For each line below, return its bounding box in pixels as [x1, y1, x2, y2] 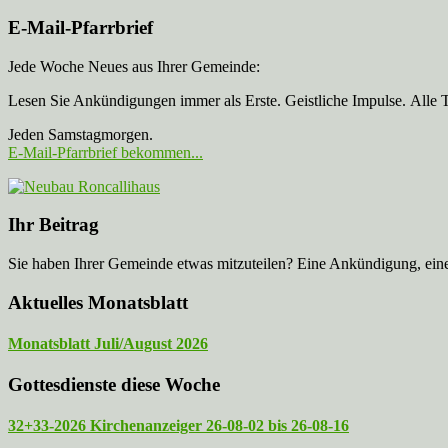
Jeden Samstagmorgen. [8, 125, 153, 143]
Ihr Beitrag [8, 214, 99, 236]
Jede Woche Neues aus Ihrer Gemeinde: [8, 57, 260, 75]
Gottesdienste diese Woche [8, 374, 220, 396]
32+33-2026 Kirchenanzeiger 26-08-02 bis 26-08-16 [8, 417, 349, 435]
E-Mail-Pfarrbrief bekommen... [8, 143, 203, 161]
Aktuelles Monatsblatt [8, 291, 188, 313]
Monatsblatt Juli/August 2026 [8, 334, 208, 352]
